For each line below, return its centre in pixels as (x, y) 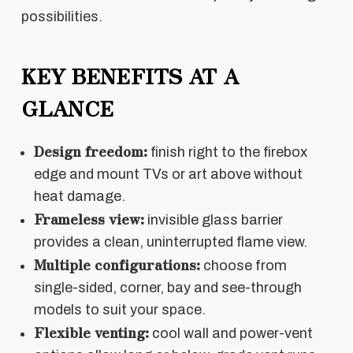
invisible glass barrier (213, 219)
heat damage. (79, 196)
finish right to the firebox (227, 152)
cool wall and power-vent (230, 333)
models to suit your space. (119, 309)
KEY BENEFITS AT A (130, 75)
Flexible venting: (91, 331)
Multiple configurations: (117, 264)
